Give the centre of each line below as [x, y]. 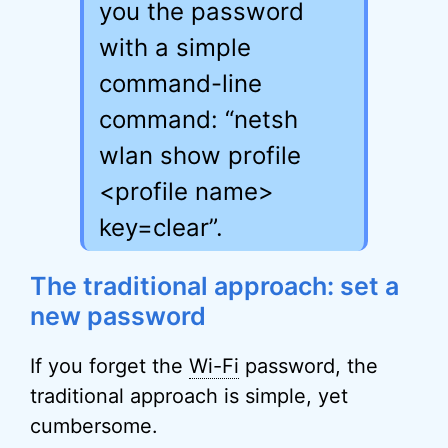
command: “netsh [198, 119]
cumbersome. [94, 426]
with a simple [175, 47]
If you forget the [109, 366]
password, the [308, 366]
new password [118, 316]
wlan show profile [200, 155]
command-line [180, 83]
